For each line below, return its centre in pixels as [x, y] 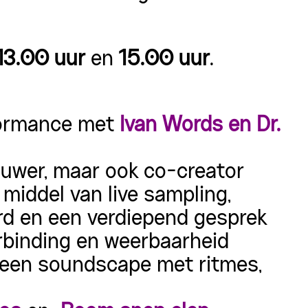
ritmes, [228, 266]
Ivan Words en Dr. [200, 126]
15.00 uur [164, 60]
